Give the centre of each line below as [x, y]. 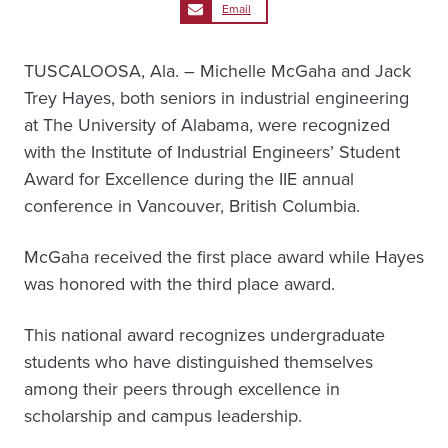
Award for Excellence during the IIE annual [189, 179]
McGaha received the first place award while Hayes [224, 257]
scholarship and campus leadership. [163, 416]
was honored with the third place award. [179, 284]
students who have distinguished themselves [198, 362]
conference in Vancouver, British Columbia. [192, 206]
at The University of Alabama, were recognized [207, 125]
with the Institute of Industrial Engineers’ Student [212, 152]
